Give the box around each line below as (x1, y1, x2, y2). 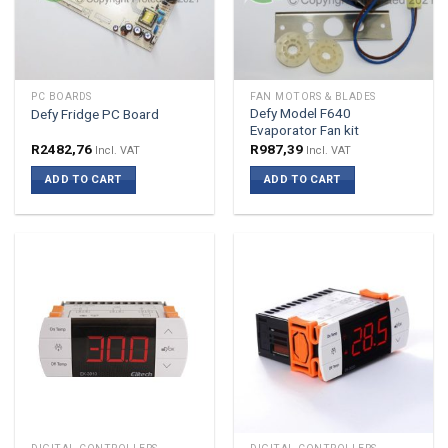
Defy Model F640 (250, 105, 352, 122)
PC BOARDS (31, 90, 92, 102)
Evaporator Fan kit (250, 122, 360, 139)
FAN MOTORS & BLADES (250, 90, 376, 102)
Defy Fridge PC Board (31, 105, 160, 122)
